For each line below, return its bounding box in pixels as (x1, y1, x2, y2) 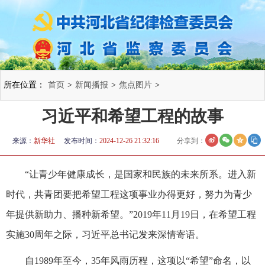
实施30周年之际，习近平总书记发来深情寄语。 (6, 229, 205, 240)
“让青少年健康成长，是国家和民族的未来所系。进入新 (25, 169, 256, 179)
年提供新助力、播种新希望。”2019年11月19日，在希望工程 (6, 209, 256, 219)
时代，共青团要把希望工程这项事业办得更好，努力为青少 (6, 189, 252, 199)
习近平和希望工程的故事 (41, 106, 224, 125)
